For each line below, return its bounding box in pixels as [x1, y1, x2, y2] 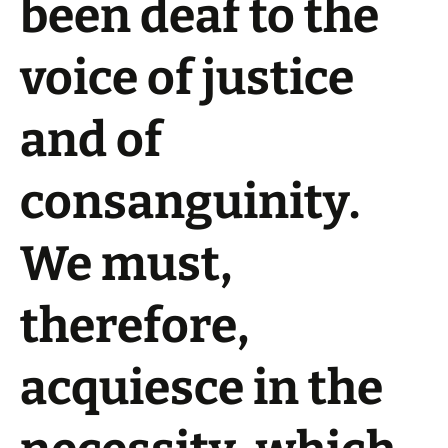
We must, [20, 235, 232, 293]
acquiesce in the [20, 359, 383, 417]
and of [20, 111, 162, 169]
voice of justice [20, 49, 354, 107]
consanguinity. [20, 173, 360, 231]
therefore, [20, 297, 249, 355]
